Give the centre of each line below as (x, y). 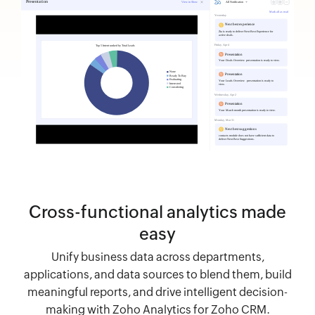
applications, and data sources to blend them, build (157, 274)
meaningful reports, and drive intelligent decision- (157, 292)
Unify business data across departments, (157, 257)
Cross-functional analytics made (157, 212)
